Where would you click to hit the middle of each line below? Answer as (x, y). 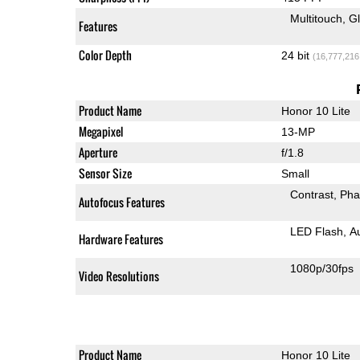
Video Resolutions (119, 276)
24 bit (297, 55)
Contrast (312, 194)
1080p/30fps (322, 268)
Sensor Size (105, 173)
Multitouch (317, 18)
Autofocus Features (121, 202)
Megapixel (100, 131)
